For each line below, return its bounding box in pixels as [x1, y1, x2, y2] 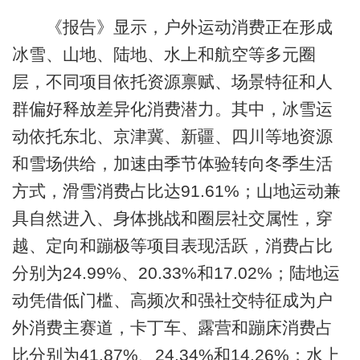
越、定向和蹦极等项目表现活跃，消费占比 [11, 236, 333, 256]
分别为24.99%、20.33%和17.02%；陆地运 [11, 264, 340, 283]
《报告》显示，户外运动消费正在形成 [11, 18, 333, 37]
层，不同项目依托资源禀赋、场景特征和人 [11, 72, 333, 92]
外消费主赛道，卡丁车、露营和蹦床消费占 [11, 318, 333, 337]
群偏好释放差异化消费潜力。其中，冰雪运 [11, 100, 333, 119]
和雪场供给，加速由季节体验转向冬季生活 [11, 154, 333, 174]
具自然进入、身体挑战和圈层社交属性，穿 [11, 209, 333, 228]
